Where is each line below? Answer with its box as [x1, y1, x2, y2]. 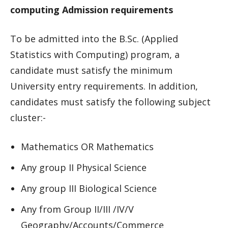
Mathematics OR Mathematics [21, 140, 154, 153]
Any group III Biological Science [21, 182, 157, 194]
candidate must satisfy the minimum [10, 64, 173, 76]
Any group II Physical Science [21, 161, 147, 174]
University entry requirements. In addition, [10, 80, 198, 92]
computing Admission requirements [10, 4, 173, 16]
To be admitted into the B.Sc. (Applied [10, 33, 178, 45]
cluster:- [10, 111, 46, 124]
